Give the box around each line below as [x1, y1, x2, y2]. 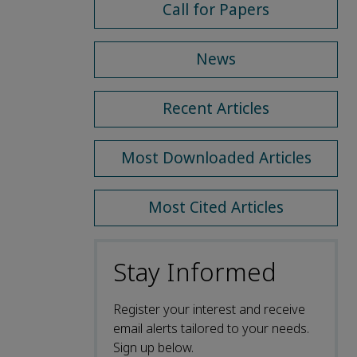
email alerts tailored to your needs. [113, 319, 309, 338]
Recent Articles [163, 97, 269, 120]
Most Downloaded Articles [120, 147, 312, 169]
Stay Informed [113, 254, 277, 291]
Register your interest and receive [113, 300, 305, 319]
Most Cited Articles [148, 196, 284, 218]
